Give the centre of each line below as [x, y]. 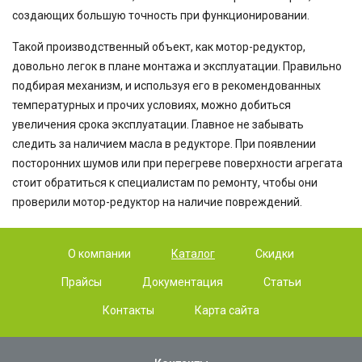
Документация [182, 282]
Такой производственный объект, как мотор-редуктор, [159, 47]
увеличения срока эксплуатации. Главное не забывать [158, 124]
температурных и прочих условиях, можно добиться [152, 105]
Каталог [193, 254]
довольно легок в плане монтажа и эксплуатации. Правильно [177, 66]
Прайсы [81, 282]
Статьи [282, 282]
